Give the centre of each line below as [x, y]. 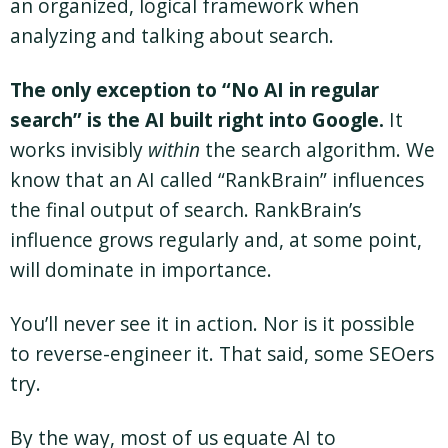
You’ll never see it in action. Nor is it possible [212, 324]
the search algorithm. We [317, 150]
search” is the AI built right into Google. [197, 120]
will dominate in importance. [141, 270]
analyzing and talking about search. [172, 36]
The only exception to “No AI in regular [194, 90]
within [174, 150]
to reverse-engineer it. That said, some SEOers [222, 354]
